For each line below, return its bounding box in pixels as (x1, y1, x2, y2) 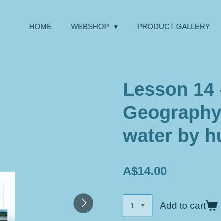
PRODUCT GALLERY (137, 22, 210, 31)
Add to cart (160, 200, 206, 211)
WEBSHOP (71, 22, 111, 31)
